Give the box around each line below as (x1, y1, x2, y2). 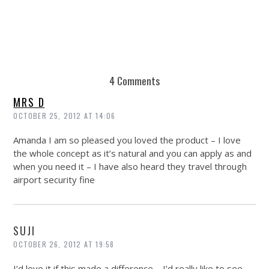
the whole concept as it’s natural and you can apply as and (13, 147, 252, 159)
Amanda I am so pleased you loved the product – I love (13, 133, 241, 146)
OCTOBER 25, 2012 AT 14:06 (13, 110, 116, 121)
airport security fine (13, 173, 95, 186)
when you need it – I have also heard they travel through (13, 160, 247, 172)
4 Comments (109, 72, 160, 88)
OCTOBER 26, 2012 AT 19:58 (13, 238, 115, 249)
